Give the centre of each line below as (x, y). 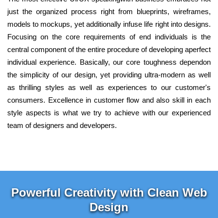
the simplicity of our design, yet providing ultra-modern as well (109, 75)
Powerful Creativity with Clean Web (109, 193)
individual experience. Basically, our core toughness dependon (109, 62)
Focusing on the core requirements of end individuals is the (109, 37)
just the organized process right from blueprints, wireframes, (109, 12)
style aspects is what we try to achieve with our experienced (109, 113)
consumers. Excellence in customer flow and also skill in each (109, 100)
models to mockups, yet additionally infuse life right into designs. (109, 24)
